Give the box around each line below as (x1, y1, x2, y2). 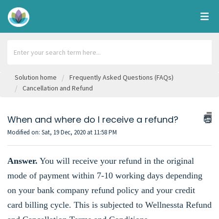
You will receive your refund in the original (38, 156, 194, 166)
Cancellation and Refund (22, 84, 93, 92)
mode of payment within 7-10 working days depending (7, 171, 202, 181)
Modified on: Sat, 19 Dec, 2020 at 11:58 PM (7, 128, 117, 136)
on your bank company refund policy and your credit (7, 185, 195, 196)
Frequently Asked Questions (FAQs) (69, 73, 174, 82)
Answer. (7, 156, 38, 166)
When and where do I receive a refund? (7, 113, 178, 126)
